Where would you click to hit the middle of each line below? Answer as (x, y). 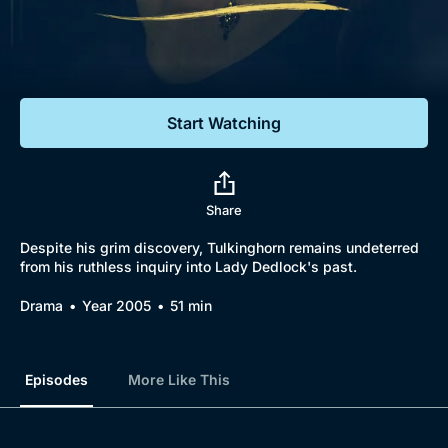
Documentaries (116, 39)
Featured (64, 75)
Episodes (56, 379)
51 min (191, 305)
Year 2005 (116, 305)
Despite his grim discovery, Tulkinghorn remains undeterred (219, 247)
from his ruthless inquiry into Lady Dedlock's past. (188, 266)
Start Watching (224, 123)
